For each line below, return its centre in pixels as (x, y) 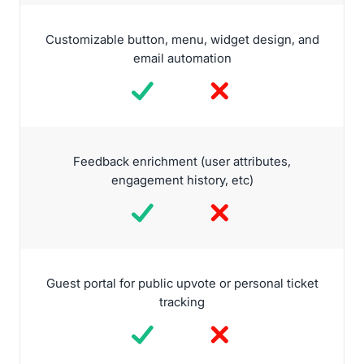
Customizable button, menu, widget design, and (182, 40)
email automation (182, 59)
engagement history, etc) (182, 181)
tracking (182, 303)
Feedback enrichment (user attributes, (182, 162)
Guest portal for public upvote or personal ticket (182, 284)
